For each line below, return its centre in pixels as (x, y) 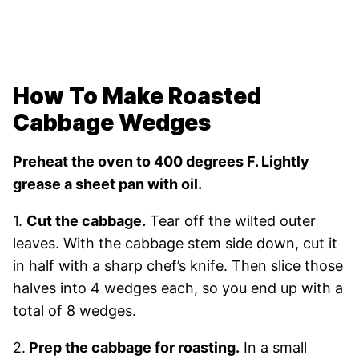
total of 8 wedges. (75, 310)
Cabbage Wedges (114, 122)
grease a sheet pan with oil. (107, 184)
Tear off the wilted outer (231, 220)
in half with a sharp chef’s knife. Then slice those (178, 265)
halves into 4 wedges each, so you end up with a (178, 288)
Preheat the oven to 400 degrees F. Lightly (161, 161)
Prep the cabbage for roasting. (133, 347)
